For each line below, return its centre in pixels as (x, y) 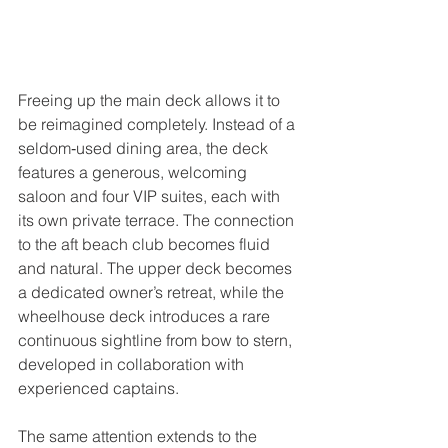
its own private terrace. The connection (158, 219)
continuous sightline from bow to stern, (157, 339)
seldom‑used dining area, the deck (145, 147)
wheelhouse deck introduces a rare (146, 315)
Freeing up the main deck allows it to (151, 99)
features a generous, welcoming (134, 171)
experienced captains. (98, 387)
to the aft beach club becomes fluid (146, 243)
